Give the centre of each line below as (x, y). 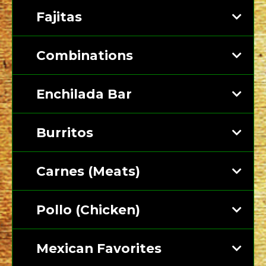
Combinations (85, 56)
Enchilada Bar (84, 94)
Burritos (65, 133)
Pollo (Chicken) (88, 210)
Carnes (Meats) (88, 171)
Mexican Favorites (99, 248)
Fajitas (59, 17)
